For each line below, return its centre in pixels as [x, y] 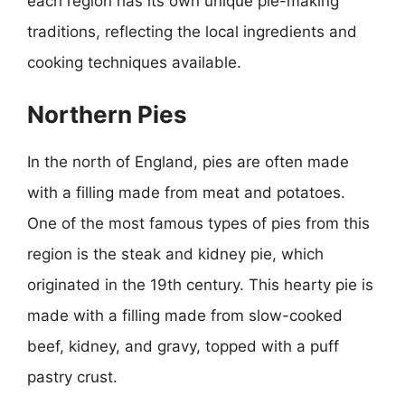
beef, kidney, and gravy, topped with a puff [183, 346]
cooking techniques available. [134, 62]
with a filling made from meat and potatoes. [186, 193]
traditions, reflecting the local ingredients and [192, 31]
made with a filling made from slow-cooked [185, 316]
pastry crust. [72, 377]
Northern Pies [107, 114]
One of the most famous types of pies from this [198, 223]
